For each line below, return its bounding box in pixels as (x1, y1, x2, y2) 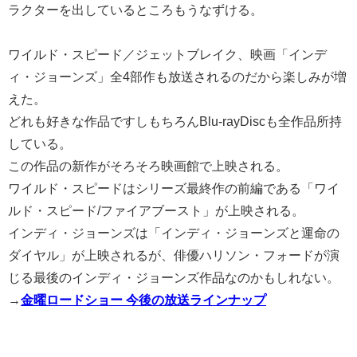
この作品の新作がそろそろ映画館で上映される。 (8, 159, 288, 172)
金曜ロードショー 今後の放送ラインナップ (21, 292, 266, 306)
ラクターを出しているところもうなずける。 (8, 2, 263, 16)
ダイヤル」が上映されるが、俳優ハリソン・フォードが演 (8, 248, 339, 261)
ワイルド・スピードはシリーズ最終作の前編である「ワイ (8, 181, 339, 194)
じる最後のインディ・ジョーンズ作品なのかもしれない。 (8, 270, 339, 284)
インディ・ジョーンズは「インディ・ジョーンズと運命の (8, 226, 339, 239)
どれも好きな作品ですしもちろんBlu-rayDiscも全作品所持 (8, 114, 342, 127)
